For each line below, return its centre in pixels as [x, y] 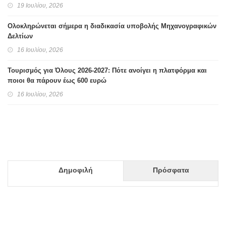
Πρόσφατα [171, 170]
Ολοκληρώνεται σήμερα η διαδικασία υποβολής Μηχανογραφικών [112, 26]
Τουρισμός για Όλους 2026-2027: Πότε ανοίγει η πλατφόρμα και [107, 70]
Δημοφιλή [76, 170]
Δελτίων [20, 36]
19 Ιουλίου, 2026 [40, 5]
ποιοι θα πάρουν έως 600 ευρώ [57, 80]
